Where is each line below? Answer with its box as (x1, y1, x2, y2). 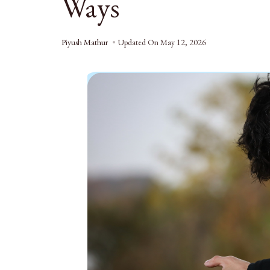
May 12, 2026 (160, 37, 206, 48)
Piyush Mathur (61, 37, 108, 48)
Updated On (118, 37, 160, 48)
